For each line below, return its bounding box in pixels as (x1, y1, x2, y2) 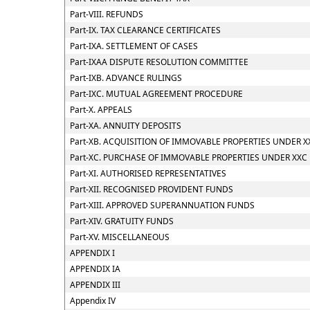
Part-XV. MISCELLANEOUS (70, 231, 170, 243)
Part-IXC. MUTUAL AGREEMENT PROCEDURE (70, 88, 243, 100)
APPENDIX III (70, 279, 120, 291)
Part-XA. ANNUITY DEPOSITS (70, 120, 181, 131)
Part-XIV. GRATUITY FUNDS (70, 215, 174, 227)
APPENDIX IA (70, 263, 120, 275)
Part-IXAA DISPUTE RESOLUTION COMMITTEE (70, 56, 248, 68)
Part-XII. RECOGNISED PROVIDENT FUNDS (70, 183, 233, 195)
